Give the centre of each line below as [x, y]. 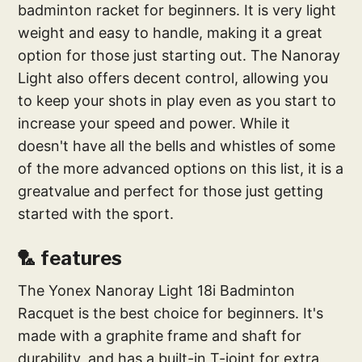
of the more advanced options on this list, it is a [181, 169]
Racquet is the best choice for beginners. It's [171, 314]
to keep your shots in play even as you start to [177, 101]
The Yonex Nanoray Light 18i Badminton [157, 291]
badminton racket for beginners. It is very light [177, 11]
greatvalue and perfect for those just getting [171, 192]
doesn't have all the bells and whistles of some [177, 146]
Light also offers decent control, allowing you [173, 78]
